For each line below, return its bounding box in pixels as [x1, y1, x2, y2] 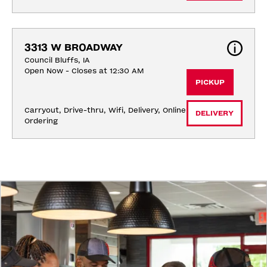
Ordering [24, 117, 58, 126]
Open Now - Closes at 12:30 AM [24, 67, 144, 76]
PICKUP [195, 78, 225, 87]
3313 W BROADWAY [24, 42, 123, 54]
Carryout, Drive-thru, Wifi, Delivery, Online [24, 106, 186, 115]
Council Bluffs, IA [24, 56, 90, 65]
